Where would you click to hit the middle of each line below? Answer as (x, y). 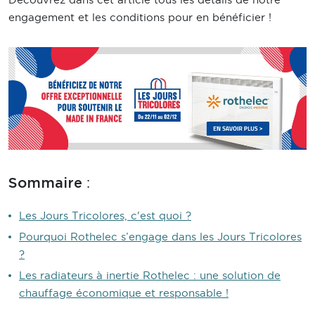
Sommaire (47, 184)
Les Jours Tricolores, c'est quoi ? (105, 216)
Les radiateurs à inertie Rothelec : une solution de (150, 276)
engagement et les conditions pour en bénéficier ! (140, 17)
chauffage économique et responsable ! (124, 293)
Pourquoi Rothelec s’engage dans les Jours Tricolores (160, 237)
